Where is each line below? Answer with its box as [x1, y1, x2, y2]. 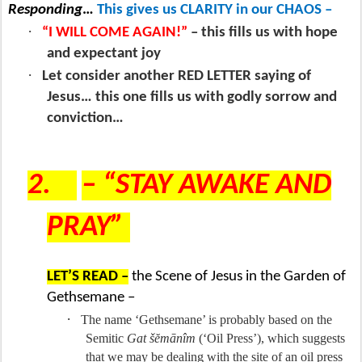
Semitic [86, 331, 127, 346]
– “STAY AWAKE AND [82, 170, 331, 201]
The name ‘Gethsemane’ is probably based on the [81, 313, 332, 327]
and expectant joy [47, 46, 161, 62]
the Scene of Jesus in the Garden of [132, 269, 346, 285]
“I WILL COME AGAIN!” [42, 25, 191, 41]
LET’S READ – [47, 269, 128, 285]
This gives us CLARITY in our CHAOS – [97, 2, 335, 19]
